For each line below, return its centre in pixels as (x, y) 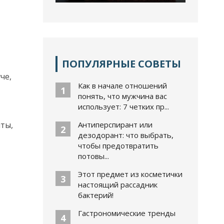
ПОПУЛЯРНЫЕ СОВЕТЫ (121, 64)
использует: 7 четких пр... (123, 106)
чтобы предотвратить (118, 145)
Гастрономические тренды (127, 213)
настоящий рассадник (118, 184)
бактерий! (96, 195)
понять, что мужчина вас (122, 96)
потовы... (93, 156)
